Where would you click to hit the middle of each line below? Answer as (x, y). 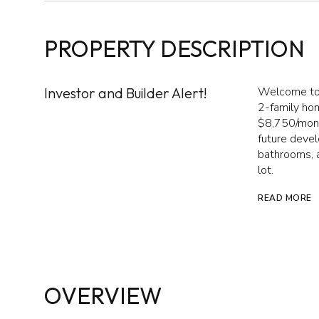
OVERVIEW (103, 296)
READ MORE (285, 198)
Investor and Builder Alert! (126, 93)
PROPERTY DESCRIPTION (174, 48)
